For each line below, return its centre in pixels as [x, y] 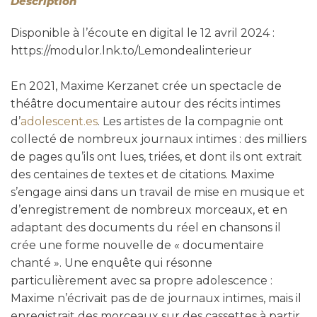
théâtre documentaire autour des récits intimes [145, 103]
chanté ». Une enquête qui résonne [111, 263]
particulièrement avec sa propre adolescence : [142, 280]
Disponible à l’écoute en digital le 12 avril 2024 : [143, 33]
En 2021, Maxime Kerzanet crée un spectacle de [146, 86]
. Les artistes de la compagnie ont [191, 121]
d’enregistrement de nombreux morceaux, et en [149, 209]
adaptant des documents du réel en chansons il [146, 227]
